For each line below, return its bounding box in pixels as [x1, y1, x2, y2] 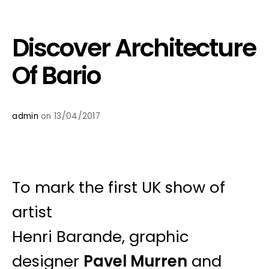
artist [12, 201, 53, 223]
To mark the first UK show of [12, 176, 226, 198]
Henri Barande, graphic [12, 225, 189, 247]
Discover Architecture [12, 30, 256, 65]
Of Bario [12, 58, 100, 92]
